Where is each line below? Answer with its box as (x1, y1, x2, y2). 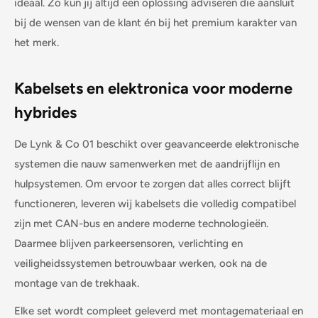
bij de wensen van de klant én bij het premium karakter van (14, 16, 297, 29)
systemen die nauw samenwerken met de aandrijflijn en (14, 158, 280, 171)
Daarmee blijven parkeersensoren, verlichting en (14, 237, 243, 251)
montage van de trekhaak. (14, 277, 139, 290)
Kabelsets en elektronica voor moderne (14, 79, 292, 99)
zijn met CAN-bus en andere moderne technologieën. (14, 217, 268, 231)
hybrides (14, 103, 77, 123)
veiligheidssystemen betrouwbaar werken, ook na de (14, 257, 267, 270)
